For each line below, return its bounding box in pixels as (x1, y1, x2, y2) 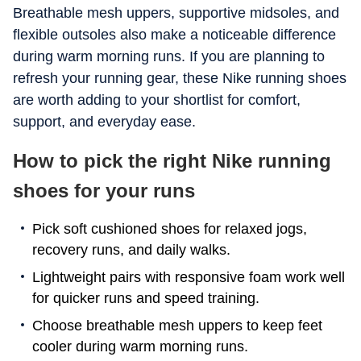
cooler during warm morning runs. (32, 338, 248, 355)
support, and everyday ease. (13, 114, 196, 130)
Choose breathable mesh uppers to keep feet (32, 317, 322, 334)
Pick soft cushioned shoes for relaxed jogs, (32, 221, 307, 237)
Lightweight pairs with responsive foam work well (32, 269, 345, 285)
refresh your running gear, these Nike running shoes (13, 70, 346, 86)
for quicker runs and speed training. (32, 290, 259, 306)
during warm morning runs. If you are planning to (13, 48, 325, 64)
